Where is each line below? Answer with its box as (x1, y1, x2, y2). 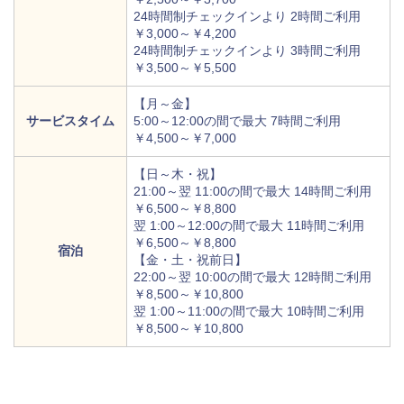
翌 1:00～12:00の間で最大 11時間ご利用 (133, 218, 364, 234)
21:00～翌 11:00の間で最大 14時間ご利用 (133, 184, 372, 199)
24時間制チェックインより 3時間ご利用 (133, 43, 361, 59)
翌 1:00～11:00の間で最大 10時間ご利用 (133, 304, 364, 319)
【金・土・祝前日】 (133, 252, 247, 268)
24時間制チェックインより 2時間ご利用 (133, 9, 361, 24)
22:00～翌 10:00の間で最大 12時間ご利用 (133, 270, 372, 285)
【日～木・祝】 (133, 167, 222, 182)
